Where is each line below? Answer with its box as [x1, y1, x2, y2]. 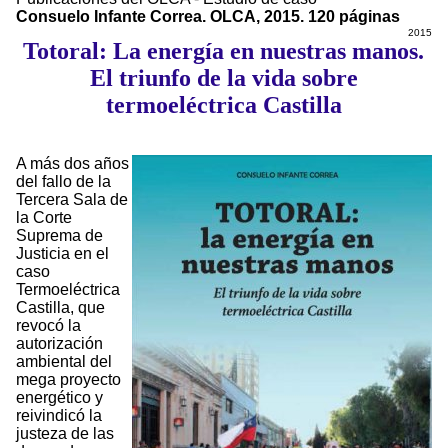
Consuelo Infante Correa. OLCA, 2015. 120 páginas [16, 8, 400, 26]
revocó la [16, 317, 81, 335]
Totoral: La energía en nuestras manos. [23, 38, 425, 65]
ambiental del [16, 353, 112, 371]
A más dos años [16, 155, 129, 173]
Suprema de [16, 227, 103, 245]
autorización [16, 335, 103, 353]
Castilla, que [16, 299, 105, 317]
